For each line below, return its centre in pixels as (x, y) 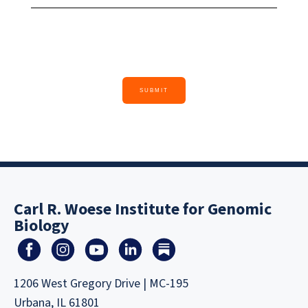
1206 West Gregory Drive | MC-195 (101, 283)
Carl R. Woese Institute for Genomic (143, 209)
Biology (42, 225)
